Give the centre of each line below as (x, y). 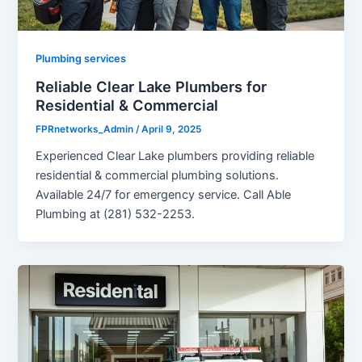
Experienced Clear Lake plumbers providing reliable (175, 156)
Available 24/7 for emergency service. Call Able (164, 195)
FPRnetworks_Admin (86, 130)
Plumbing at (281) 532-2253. (116, 215)
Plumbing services (81, 58)
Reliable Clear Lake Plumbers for (152, 86)
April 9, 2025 (172, 130)
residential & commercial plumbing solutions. (158, 176)
